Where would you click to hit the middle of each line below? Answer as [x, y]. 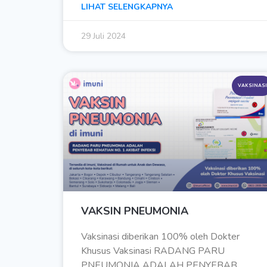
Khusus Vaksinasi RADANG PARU [153, 251]
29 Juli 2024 [103, 36]
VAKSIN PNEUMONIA [135, 211]
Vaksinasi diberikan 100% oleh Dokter [160, 237]
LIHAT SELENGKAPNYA [127, 7]
